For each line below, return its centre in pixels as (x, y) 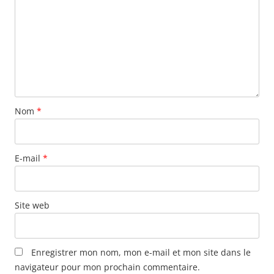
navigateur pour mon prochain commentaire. (107, 267)
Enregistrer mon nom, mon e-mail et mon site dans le (141, 252)
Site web (32, 205)
